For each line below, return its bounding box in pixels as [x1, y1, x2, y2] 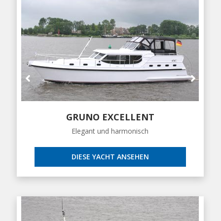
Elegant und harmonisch [72, 126, 149, 136]
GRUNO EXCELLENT [66, 111, 154, 123]
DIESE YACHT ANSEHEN [71, 152, 149, 162]
